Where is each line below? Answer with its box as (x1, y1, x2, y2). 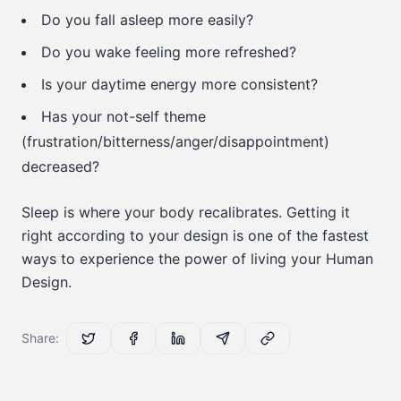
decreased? (21, 158, 99, 175)
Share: (21, 330, 59, 346)
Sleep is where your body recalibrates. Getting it (21, 203, 350, 221)
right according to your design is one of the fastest (21, 226, 369, 244)
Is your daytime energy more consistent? (41, 75, 318, 93)
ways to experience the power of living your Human (21, 250, 373, 268)
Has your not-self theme (41, 107, 206, 125)
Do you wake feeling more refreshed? (41, 43, 296, 61)
